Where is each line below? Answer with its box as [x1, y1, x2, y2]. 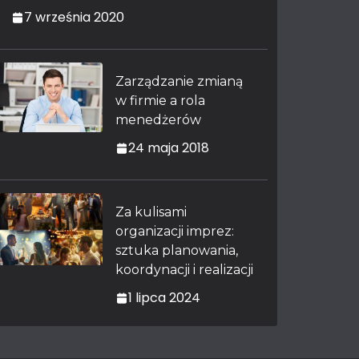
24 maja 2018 [128, 139, 209, 157]
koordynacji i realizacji [115, 262, 253, 277]
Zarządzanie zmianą [115, 74, 243, 89]
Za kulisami [115, 204, 187, 220]
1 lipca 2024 [128, 288, 200, 307]
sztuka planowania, [115, 243, 238, 258]
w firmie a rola [115, 93, 205, 108]
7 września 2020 [24, 8, 124, 26]
